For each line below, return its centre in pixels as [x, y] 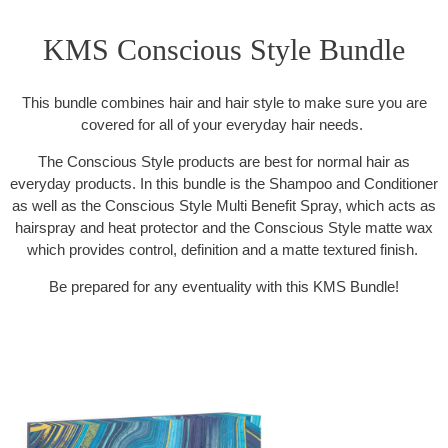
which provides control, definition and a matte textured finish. [224, 250]
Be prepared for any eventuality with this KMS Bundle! [224, 287]
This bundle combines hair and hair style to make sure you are [224, 103]
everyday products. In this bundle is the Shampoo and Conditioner [224, 184]
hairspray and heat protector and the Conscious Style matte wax [224, 228]
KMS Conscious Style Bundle [224, 50]
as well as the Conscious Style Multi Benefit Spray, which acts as [224, 206]
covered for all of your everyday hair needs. [224, 125]
